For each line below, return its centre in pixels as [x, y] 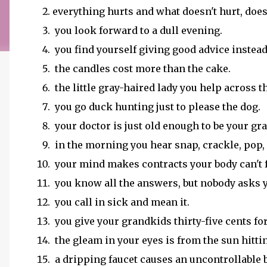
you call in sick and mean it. [122, 202]
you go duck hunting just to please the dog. [158, 107]
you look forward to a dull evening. [139, 30]
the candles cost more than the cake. [142, 69]
